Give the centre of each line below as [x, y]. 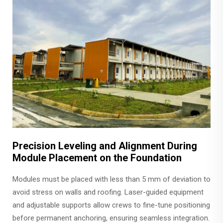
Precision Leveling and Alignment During [105, 146]
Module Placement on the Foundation [97, 158]
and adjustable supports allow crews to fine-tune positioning [111, 205]
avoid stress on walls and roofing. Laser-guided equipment [108, 192]
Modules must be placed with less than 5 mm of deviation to [111, 179]
